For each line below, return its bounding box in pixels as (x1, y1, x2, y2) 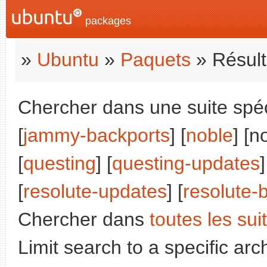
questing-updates (112, 153, 260, 174)
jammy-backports (23, 125, 170, 146)
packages (82, 15, 131, 27)
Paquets (120, 49, 191, 70)
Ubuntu (37, 49, 99, 70)
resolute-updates (23, 181, 167, 202)
